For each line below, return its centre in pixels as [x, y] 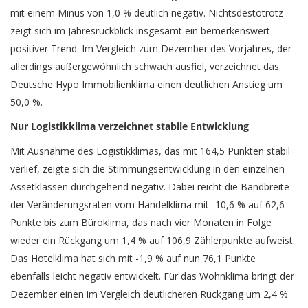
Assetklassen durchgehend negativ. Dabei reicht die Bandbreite [150, 186]
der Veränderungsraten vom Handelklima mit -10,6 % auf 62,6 [147, 204]
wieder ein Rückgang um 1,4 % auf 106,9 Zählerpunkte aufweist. [153, 240]
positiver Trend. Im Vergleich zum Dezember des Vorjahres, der [151, 48]
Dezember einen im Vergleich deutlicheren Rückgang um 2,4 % [149, 294]
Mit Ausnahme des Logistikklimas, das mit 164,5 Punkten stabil [150, 151]
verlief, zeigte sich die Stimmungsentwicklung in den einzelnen [147, 168]
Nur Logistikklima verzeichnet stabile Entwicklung [130, 126]
